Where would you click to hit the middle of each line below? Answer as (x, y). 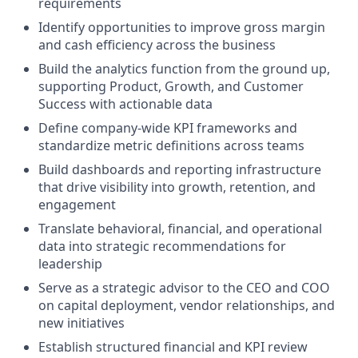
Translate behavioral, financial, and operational (180, 229)
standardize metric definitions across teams (171, 145)
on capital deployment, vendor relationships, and (187, 305)
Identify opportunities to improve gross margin (182, 27)
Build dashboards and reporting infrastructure (180, 169)
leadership (70, 264)
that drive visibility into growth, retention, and (177, 187)
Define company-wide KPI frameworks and (168, 128)
